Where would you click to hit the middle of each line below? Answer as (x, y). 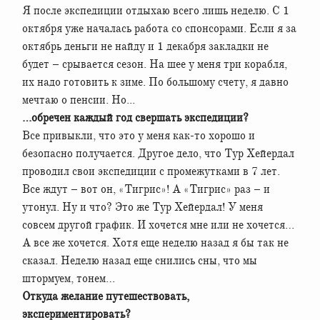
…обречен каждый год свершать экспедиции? (135, 117)
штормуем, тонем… (69, 278)
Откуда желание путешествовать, (106, 296)
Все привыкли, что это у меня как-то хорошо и (139, 135)
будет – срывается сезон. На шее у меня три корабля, (155, 64)
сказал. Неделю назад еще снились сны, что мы (140, 260)
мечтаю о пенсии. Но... (79, 100)
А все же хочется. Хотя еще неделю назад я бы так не (155, 242)
